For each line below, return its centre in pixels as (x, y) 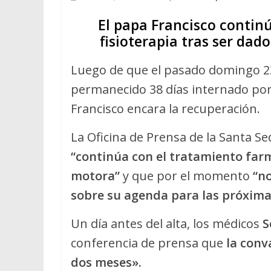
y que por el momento (186, 176)
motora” (95, 176)
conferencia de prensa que (149, 243)
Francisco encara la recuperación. (165, 109)
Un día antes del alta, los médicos (167, 224)
